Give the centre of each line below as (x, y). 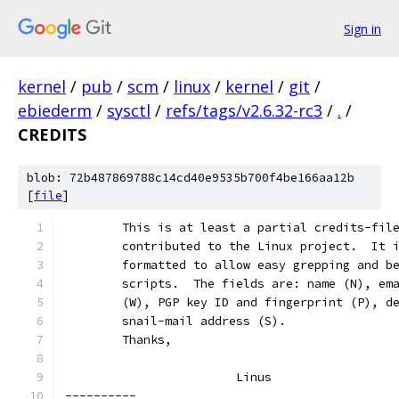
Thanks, (147, 340)
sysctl (129, 110)
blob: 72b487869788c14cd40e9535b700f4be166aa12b (191, 178)
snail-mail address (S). (204, 321)
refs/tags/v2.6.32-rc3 (244, 110)
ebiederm (55, 110)
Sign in (362, 28)
